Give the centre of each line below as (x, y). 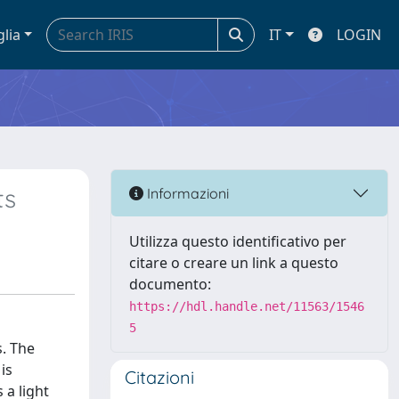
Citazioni (159, 377)
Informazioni (186, 193)
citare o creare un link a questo (234, 263)
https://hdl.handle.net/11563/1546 (247, 306)
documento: (170, 284)
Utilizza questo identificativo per (238, 241)
